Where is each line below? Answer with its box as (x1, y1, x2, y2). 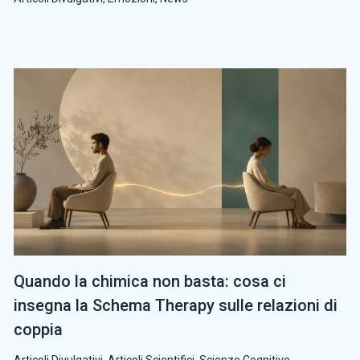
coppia (14, 320, 63, 340)
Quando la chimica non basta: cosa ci (14, 272, 286, 292)
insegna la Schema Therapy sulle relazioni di (14, 296, 337, 316)
